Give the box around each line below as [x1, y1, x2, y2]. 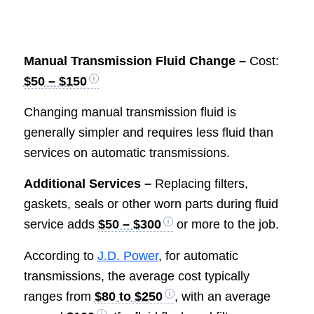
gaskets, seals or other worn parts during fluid [23, 197, 278, 212]
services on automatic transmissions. [23, 146, 230, 161]
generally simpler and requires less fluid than [23, 125, 273, 140]
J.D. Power [97, 248, 158, 263]
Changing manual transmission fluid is [23, 105, 236, 120]
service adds [23, 217, 98, 232]
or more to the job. [172, 217, 279, 232]
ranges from [23, 289, 95, 303]
